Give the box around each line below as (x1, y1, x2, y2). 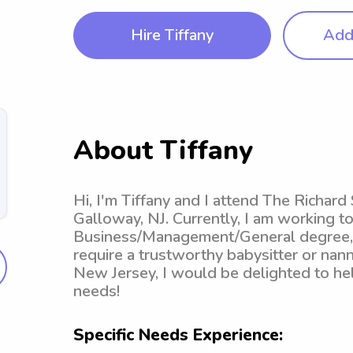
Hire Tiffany (131, 24, 214, 46)
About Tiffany (73, 132, 253, 169)
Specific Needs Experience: (73, 324, 283, 346)
